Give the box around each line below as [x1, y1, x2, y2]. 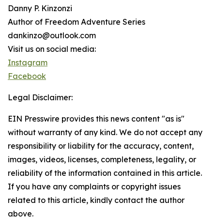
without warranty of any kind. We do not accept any [8, 127, 202, 137]
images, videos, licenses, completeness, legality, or [8, 155, 196, 164]
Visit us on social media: [8, 44, 96, 54]
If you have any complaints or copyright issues [8, 182, 181, 191]
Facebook [8, 71, 46, 81]
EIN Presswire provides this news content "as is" [8, 114, 185, 124]
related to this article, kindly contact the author [8, 195, 185, 205]
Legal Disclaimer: [8, 93, 73, 102]
